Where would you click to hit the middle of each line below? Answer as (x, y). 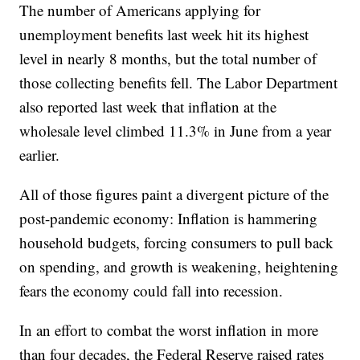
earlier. (40, 154)
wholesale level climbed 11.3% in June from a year (176, 130)
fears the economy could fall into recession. (151, 290)
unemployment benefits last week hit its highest (164, 34)
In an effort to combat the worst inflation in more (169, 329)
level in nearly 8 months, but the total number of (168, 58)
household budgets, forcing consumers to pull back (177, 242)
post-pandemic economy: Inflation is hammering (169, 218)
